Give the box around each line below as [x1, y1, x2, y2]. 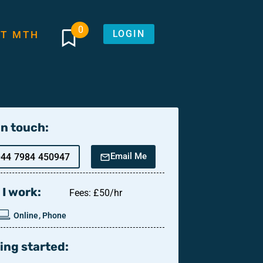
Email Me [110, 151, 147, 162]
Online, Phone [13, 211, 67, 221]
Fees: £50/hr [69, 187, 123, 199]
